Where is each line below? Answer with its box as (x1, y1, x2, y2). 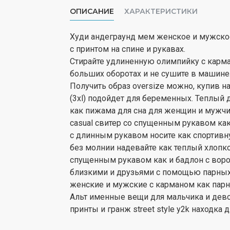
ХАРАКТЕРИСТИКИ (124, 7, 198, 16)
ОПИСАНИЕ (70, 7, 114, 16)
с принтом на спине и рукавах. (70, 44, 185, 54)
